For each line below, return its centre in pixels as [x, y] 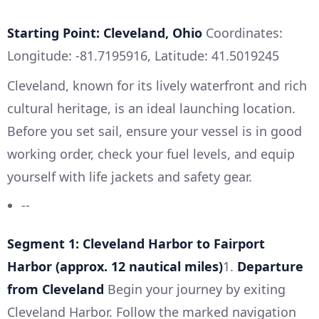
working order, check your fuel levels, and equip [151, 154]
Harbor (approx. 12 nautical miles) [115, 267]
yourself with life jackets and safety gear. [130, 177]
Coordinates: [242, 33]
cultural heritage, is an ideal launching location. [151, 109]
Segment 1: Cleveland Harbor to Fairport [136, 244]
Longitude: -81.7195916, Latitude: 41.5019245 [143, 56]
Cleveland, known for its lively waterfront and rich [157, 86]
